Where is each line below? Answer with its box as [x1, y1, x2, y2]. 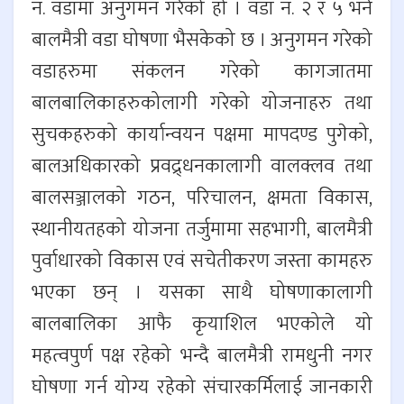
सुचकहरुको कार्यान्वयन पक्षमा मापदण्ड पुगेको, [32, 118, 372, 152]
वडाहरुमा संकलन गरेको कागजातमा [32, 55, 372, 89]
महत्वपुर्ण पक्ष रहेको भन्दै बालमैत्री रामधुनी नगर [32, 339, 372, 373]
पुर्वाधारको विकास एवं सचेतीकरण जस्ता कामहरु [32, 244, 372, 279]
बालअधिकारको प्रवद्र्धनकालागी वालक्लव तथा [32, 150, 372, 184]
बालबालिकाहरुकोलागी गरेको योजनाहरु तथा [32, 87, 372, 121]
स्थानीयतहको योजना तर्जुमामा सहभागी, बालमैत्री [32, 213, 372, 247]
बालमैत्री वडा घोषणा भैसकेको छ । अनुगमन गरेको [32, 23, 372, 58]
